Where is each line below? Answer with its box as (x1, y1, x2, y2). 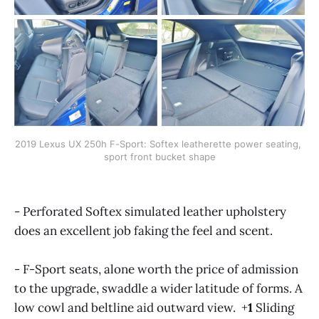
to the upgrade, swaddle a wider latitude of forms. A (14, 280, 303, 296)
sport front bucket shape (103, 151, 216, 163)
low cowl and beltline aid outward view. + (14, 299, 248, 315)
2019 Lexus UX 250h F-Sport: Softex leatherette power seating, (15, 138, 301, 150)
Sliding (253, 299, 294, 315)
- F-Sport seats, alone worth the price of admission (14, 261, 298, 277)
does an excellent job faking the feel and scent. (14, 222, 273, 239)
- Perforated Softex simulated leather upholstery (14, 203, 286, 219)
